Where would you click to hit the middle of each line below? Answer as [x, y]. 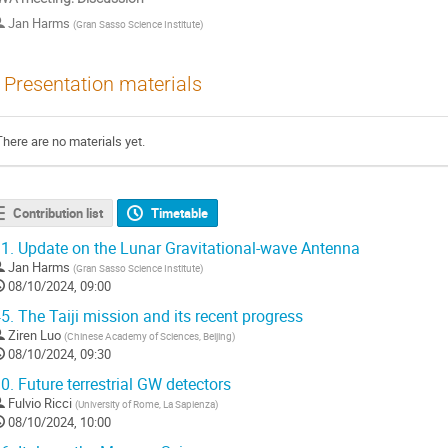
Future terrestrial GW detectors [122, 385]
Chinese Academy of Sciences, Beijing [149, 336]
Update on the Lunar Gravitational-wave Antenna [187, 249]
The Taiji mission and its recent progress [158, 317]
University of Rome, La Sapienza [146, 404]
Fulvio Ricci [40, 403]
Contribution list [57, 213]
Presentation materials [103, 84]
